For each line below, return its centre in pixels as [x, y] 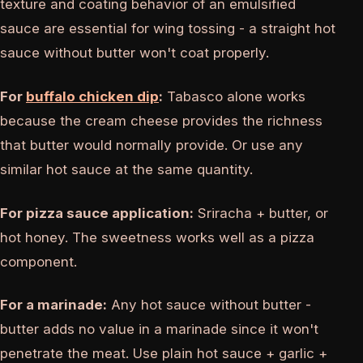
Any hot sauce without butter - [209, 305]
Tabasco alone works [234, 97]
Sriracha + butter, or [261, 213]
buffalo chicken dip [92, 97]
